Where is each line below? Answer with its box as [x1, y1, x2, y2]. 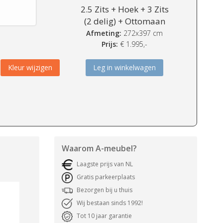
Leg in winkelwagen [93, 63, 156, 72]
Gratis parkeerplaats [76, 173, 135, 182]
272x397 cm [121, 28, 163, 38]
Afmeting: [86, 28, 122, 38]
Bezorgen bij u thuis [76, 186, 132, 195]
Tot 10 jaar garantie [76, 212, 132, 221]
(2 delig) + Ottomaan [84, 15, 165, 27]
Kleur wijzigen [8, 63, 52, 72]
